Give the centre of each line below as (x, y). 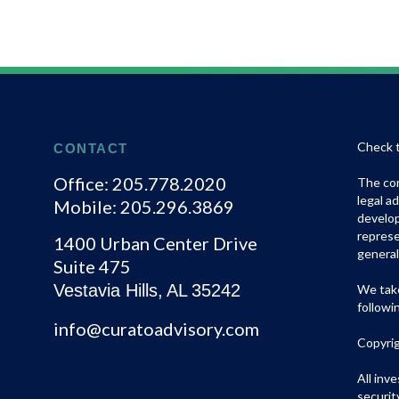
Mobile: (87, 207)
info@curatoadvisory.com (157, 329)
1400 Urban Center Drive (156, 243)
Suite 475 (93, 266)
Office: (83, 183)
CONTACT (91, 148)
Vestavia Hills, (109, 290)
